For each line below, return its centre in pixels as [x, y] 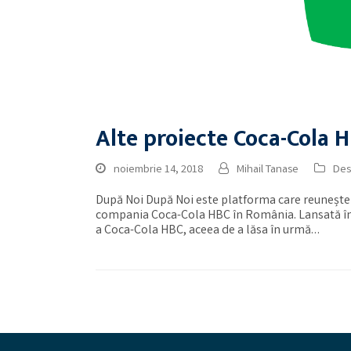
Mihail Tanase [268, 170]
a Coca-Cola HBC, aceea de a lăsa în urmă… [208, 231]
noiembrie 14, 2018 [158, 170]
